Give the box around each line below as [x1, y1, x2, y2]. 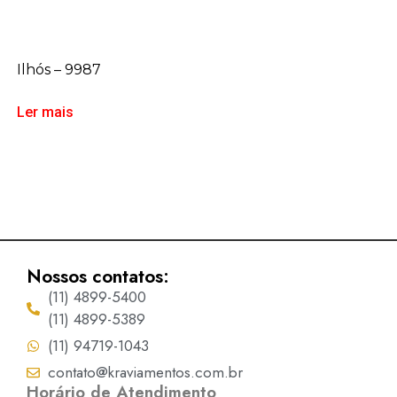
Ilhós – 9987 [16, 61, 101, 79]
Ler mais [16, 104, 74, 121]
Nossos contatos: [27, 263, 169, 291]
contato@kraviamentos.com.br [47, 362, 243, 384]
